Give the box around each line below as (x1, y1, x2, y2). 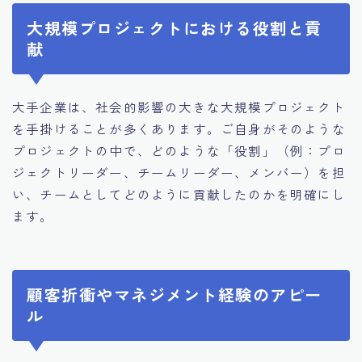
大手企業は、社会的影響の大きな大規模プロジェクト (12, 98, 346, 116)
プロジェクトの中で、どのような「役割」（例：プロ (12, 141, 346, 160)
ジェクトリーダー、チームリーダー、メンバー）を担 (12, 163, 346, 182)
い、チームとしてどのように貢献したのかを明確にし (12, 185, 346, 204)
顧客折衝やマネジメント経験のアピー (27, 282, 322, 306)
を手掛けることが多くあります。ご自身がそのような (12, 120, 346, 138)
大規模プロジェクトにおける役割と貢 (27, 16, 322, 40)
